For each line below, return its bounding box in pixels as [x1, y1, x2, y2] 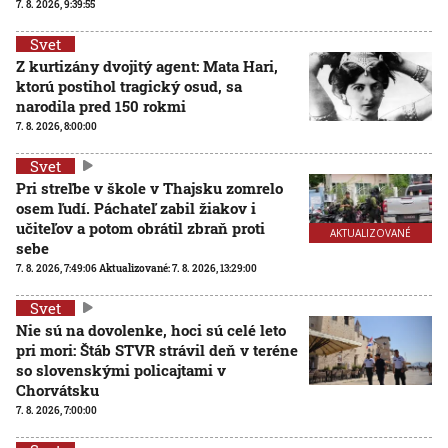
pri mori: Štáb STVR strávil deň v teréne [16, 339, 298, 360]
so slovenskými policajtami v [16, 359, 226, 380]
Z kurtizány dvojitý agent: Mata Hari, [16, 55, 278, 76]
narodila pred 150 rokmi [16, 95, 186, 116]
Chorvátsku [16, 379, 99, 400]
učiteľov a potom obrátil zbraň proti [16, 217, 265, 238]
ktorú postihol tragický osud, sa [16, 75, 242, 96]
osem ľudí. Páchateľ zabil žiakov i [16, 197, 256, 218]
